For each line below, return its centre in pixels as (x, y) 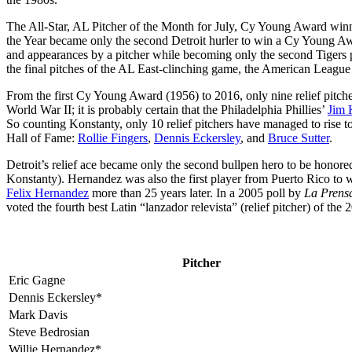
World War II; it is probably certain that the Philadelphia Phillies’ (167, 109)
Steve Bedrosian (49, 332)
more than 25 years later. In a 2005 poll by (196, 192)
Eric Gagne (37, 280)
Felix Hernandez (48, 192)
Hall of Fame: (42, 137)
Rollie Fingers (113, 137)
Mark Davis (38, 314)
